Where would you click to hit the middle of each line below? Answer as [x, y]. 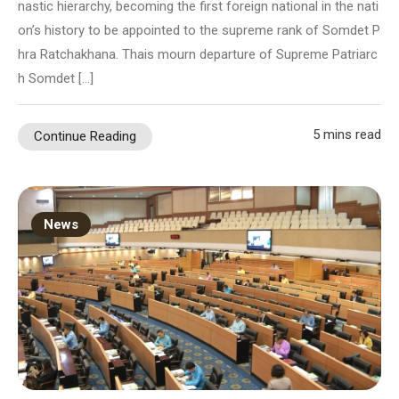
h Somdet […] [56, 78]
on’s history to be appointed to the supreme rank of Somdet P [199, 30]
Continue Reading [85, 136]
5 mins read [347, 134]
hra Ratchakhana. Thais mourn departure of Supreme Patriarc [198, 54]
